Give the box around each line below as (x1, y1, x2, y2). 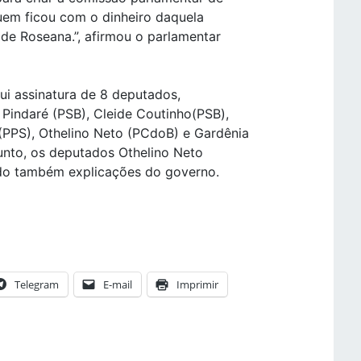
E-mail (103, 277, 132, 293)
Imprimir (176, 277, 218, 293)
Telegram (15, 277, 59, 293)
